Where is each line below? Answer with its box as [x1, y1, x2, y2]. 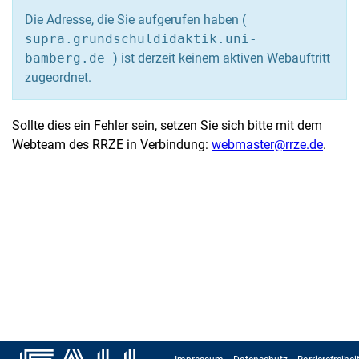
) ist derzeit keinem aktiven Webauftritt [113, 50, 330, 67]
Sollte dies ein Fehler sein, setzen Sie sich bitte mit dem [12, 118, 322, 134]
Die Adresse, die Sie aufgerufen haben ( [25, 12, 246, 28]
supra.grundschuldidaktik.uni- [25, 31, 257, 47]
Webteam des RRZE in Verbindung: [12, 137, 212, 153]
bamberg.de [25, 50, 113, 67]
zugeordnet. [25, 70, 91, 86]
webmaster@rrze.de [212, 137, 323, 153]
